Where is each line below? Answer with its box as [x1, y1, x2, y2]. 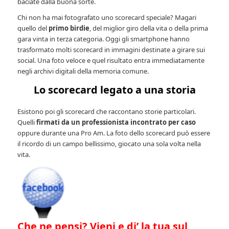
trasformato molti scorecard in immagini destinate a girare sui [17, 44, 205, 54]
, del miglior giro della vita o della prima [89, 23, 209, 33]
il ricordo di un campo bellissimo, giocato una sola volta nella [17, 139, 201, 149]
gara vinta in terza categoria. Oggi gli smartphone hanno [17, 34, 190, 43]
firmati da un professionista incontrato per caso [35, 118, 196, 127]
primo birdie [49, 23, 90, 33]
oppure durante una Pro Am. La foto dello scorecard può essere [17, 128, 211, 138]
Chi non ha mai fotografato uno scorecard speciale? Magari [17, 12, 197, 22]
